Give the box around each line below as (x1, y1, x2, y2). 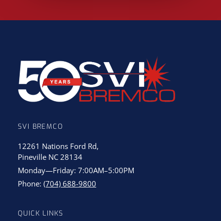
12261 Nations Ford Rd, (18, 141, 99, 151)
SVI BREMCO (18, 122, 63, 131)
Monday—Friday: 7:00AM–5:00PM (18, 165, 134, 175)
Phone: (18, 179, 43, 188)
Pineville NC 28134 (18, 152, 82, 162)
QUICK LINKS (18, 209, 64, 218)
